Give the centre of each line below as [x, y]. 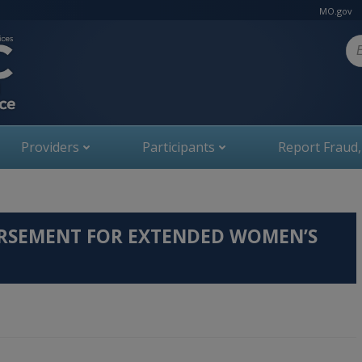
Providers [50, 147]
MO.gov [336, 11]
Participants [178, 147]
